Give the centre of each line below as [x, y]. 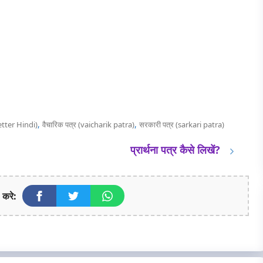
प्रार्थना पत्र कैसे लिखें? [176, 150]
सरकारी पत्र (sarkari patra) [181, 125]
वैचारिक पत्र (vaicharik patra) [88, 125]
